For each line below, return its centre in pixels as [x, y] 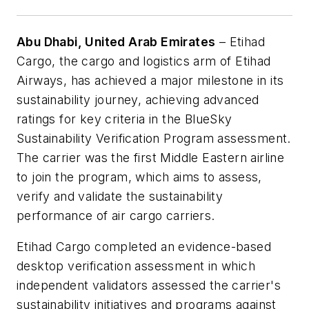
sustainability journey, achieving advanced [138, 99]
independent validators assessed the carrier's [149, 286]
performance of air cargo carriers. [116, 215]
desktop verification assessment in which [136, 266]
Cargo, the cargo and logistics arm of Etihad [144, 61]
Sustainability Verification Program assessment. [154, 138]
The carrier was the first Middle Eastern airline [151, 157]
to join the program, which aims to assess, [139, 177]
